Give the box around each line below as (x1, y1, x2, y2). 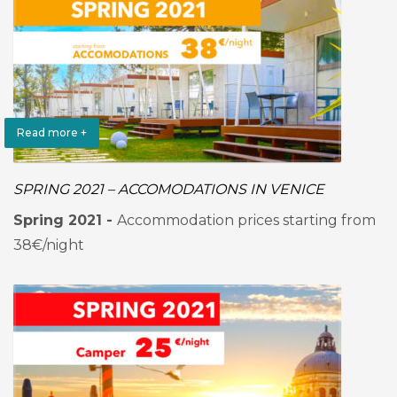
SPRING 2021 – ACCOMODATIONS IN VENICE (13, 181, 324, 198)
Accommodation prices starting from (117, 212, 376, 229)
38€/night (13, 237, 84, 253)
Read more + (17, 126, 87, 139)
